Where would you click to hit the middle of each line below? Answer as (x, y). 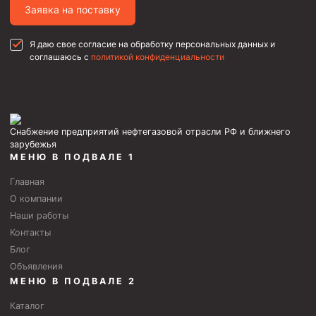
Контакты (30, 232)
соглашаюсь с (60, 56)
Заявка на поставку (73, 10)
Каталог (27, 305)
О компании (36, 198)
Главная (27, 181)
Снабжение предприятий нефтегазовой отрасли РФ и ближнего (150, 131)
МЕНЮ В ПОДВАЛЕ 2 (73, 281)
